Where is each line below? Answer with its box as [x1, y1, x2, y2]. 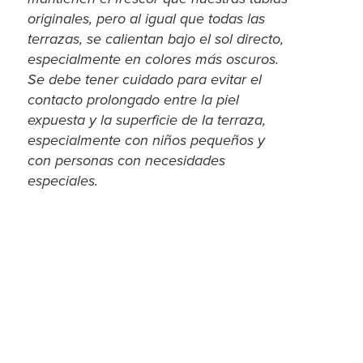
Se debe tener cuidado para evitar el [28, 68, 262, 90]
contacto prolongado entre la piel [28, 88, 239, 110]
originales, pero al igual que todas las [28, 7, 265, 29]
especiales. [28, 169, 102, 191]
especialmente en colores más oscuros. [28, 48, 279, 70]
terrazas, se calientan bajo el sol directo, [28, 28, 284, 49]
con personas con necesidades [28, 149, 225, 171]
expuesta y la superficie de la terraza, [28, 109, 266, 130]
